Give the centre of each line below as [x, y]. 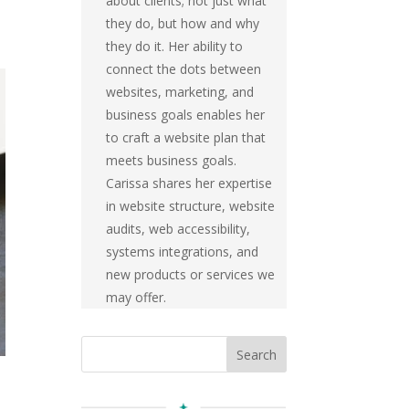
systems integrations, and [182, 252]
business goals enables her [185, 115]
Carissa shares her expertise [189, 184]
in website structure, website [190, 206]
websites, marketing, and [179, 92]
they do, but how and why [182, 24]
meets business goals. [171, 161]
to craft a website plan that [185, 138]
